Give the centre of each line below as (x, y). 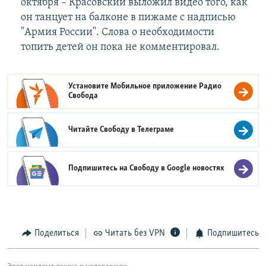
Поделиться (56, 234)
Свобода (83, 96)
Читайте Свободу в (103, 130)
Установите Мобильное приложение (134, 87)
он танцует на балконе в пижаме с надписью (128, 18)
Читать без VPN (135, 234)
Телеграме (156, 130)
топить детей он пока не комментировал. (120, 47)
